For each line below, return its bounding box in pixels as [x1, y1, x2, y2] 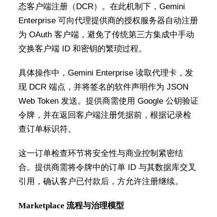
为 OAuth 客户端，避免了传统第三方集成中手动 [18, 30, 194, 39]
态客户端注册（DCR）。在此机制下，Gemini [18, 2, 185, 11]
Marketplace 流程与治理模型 [18, 201, 124, 210]
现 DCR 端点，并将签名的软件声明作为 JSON [18, 82, 188, 92]
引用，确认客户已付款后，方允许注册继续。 [18, 177, 183, 186]
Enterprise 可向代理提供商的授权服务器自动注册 [18, 16, 198, 25]
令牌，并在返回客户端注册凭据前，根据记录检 [18, 110, 191, 120]
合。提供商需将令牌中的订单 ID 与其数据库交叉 [18, 163, 196, 172]
